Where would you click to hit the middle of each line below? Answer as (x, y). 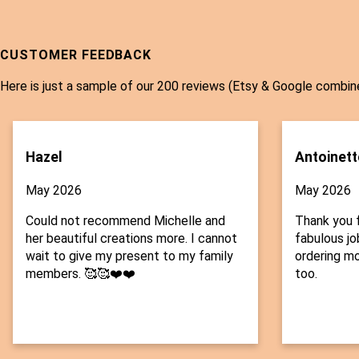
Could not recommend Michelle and (125, 221)
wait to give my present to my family (129, 256)
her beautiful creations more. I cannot (131, 239)
